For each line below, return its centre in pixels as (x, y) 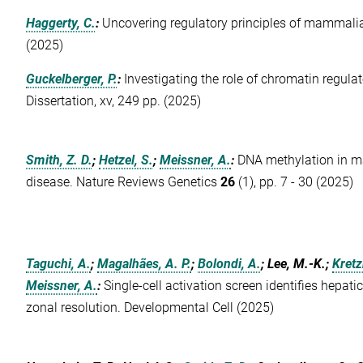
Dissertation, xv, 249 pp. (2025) (114, 101)
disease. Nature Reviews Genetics (124, 181)
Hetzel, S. (126, 160)
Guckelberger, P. (72, 79)
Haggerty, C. (61, 23)
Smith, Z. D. (60, 160)
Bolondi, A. (230, 264)
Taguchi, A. (59, 264)
